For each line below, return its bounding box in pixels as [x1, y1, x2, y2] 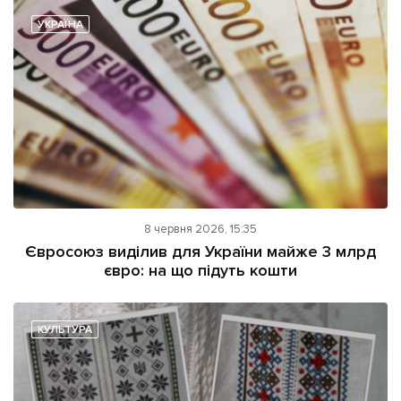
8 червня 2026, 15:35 [144, 221, 257, 236]
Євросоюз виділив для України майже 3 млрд [25, 241, 376, 261]
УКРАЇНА [38, 18, 83, 32]
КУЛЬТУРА [38, 322, 92, 337]
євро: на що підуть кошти [104, 260, 297, 280]
